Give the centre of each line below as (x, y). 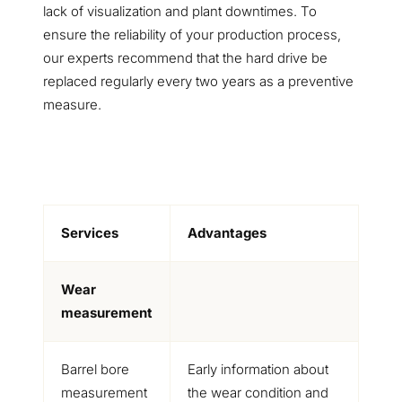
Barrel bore (95, 369)
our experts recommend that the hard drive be (185, 58)
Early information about (258, 369)
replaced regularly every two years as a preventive (198, 81)
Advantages (227, 233)
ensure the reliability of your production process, (192, 35)
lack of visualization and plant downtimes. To (180, 11)
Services (89, 233)
